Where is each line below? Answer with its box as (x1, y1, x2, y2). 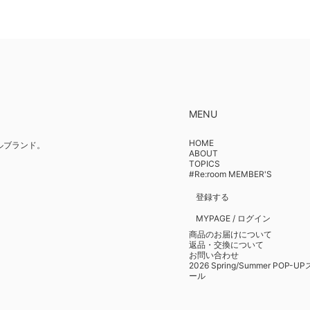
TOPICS (188, 158, 220, 169)
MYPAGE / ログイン (195, 213, 271, 224)
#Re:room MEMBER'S (188, 169, 272, 179)
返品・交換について (188, 239, 264, 250)
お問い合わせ (188, 250, 239, 260)
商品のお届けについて (188, 229, 272, 239)
